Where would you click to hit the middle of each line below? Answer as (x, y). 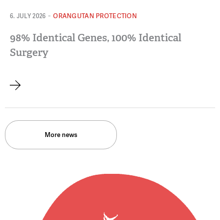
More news (61, 135)
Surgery (29, 53)
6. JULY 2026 (28, 16)
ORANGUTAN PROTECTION (95, 16)
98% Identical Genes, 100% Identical (96, 38)
